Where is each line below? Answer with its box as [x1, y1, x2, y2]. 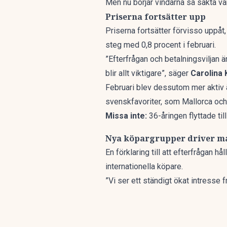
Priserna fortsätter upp [105, 11, 206, 22]
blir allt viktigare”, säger [105, 68, 191, 78]
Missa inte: [105, 111, 149, 121]
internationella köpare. [105, 162, 183, 171]
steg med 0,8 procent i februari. [105, 40, 216, 50]
